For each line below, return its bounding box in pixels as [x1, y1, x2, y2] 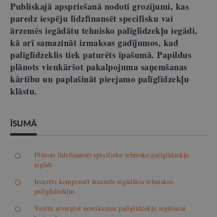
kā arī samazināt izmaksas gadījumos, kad [10, 36, 178, 49]
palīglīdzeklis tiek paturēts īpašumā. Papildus [10, 48, 191, 61]
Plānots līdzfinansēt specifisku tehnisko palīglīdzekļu [34, 150, 189, 159]
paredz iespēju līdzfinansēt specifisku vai [10, 12, 173, 25]
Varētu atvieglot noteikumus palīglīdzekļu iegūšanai [34, 203, 186, 213]
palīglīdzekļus [34, 186, 75, 196]
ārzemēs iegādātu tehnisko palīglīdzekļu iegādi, [10, 24, 198, 37]
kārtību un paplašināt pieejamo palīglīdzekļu [10, 72, 189, 85]
